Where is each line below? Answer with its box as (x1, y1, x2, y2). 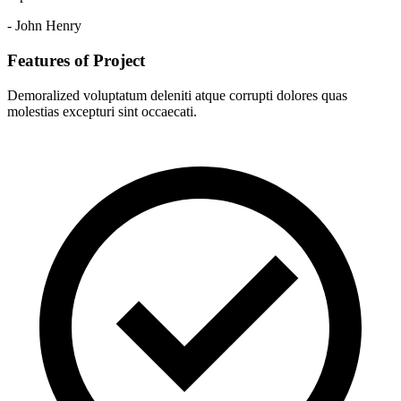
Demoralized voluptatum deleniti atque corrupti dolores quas (7, 87, 347, 103)
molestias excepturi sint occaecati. (7, 103, 197, 119)
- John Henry (7, 18, 81, 34)
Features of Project (7, 51, 145, 71)
